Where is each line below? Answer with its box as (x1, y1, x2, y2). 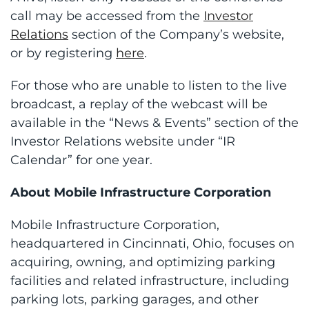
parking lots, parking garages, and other (10, 291, 259, 307)
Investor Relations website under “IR (10, 133, 235, 149)
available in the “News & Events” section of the (10, 114, 299, 130)
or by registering (10, 45, 116, 61)
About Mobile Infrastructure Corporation (10, 184, 271, 200)
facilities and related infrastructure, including (10, 272, 289, 288)
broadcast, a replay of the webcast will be (10, 96, 268, 112)
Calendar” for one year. (10, 152, 152, 168)
